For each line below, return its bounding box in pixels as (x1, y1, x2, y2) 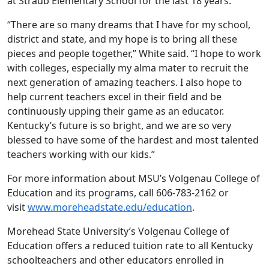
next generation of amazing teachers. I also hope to (7, 76, 242, 89)
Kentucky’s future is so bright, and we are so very (7, 119, 231, 133)
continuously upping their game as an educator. (7, 104, 224, 118)
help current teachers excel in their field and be (7, 90, 222, 104)
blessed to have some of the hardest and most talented (7, 133, 259, 147)
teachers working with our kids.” (7, 148, 160, 162)
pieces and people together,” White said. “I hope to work (7, 47, 261, 61)
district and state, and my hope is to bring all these (7, 32, 237, 46)
